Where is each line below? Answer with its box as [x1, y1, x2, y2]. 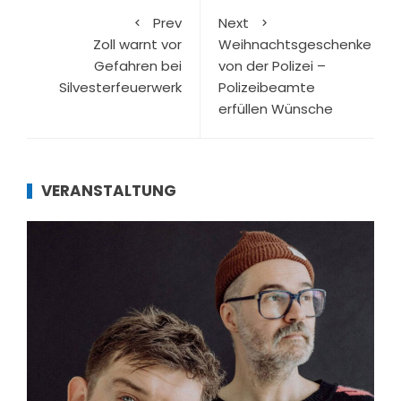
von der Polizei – [218, 56, 326, 76]
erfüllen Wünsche [218, 99, 333, 119]
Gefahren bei [94, 56, 182, 76]
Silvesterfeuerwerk [59, 78, 182, 98]
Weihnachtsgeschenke [218, 35, 371, 55]
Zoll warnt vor [93, 35, 182, 55]
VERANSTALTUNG [41, 180, 176, 202]
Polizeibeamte [218, 78, 315, 98]
